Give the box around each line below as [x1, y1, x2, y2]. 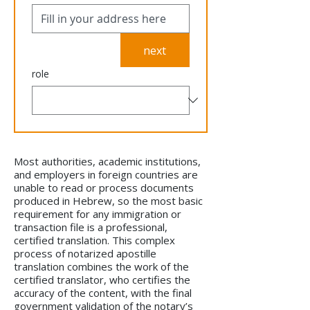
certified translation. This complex [14, 233, 175, 248]
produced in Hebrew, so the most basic [14, 194, 203, 208]
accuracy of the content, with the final [14, 286, 192, 300]
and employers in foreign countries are [14, 167, 198, 182]
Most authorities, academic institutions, [14, 154, 201, 169]
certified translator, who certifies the [14, 273, 190, 287]
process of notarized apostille [14, 246, 156, 261]
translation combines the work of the [14, 259, 189, 274]
